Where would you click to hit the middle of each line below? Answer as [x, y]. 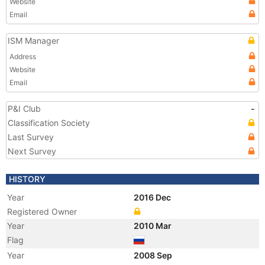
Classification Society [49, 123]
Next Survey [32, 151]
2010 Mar [153, 226]
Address [23, 56]
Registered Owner [42, 211]
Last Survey [31, 137]
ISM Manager [33, 41]
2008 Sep [154, 255]
